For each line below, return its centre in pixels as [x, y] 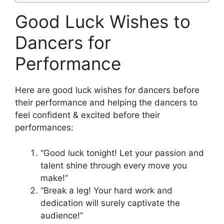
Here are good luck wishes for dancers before [107, 90]
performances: [44, 128]
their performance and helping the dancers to [106, 103]
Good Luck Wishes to [103, 22]
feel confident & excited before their [87, 115]
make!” [54, 178]
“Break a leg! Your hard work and [106, 190]
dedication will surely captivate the [110, 203]
